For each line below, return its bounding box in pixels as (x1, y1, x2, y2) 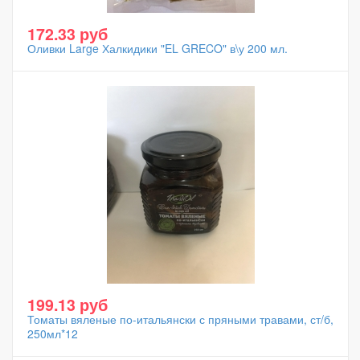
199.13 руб (27, 293, 108, 316)
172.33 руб (27, 22, 108, 45)
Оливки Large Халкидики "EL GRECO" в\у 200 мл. (27, 40, 288, 56)
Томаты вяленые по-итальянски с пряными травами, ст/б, (27, 311, 333, 327)
